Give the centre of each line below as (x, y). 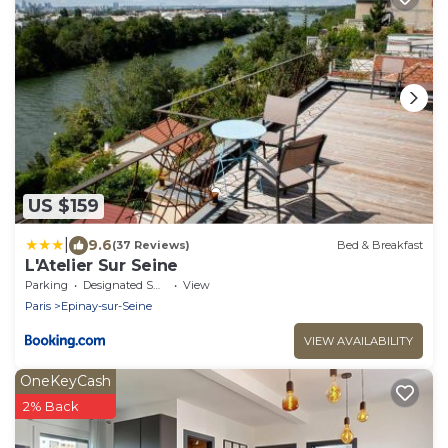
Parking (46, 284)
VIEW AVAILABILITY (358, 340)
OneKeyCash (65, 380)
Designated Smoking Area (118, 284)
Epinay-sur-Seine (106, 305)
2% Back (51, 405)
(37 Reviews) (151, 245)
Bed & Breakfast (380, 245)
